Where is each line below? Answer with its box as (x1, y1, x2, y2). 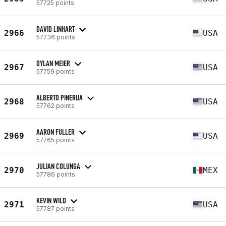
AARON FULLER (36, 127, 75, 137)
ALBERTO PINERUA (36, 92, 83, 102)
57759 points (36, 67, 75, 75)
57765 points (36, 136, 75, 144)
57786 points (36, 170, 75, 178)
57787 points (36, 204, 75, 212)
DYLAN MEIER (36, 58, 70, 68)
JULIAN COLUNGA (36, 161, 80, 171)
